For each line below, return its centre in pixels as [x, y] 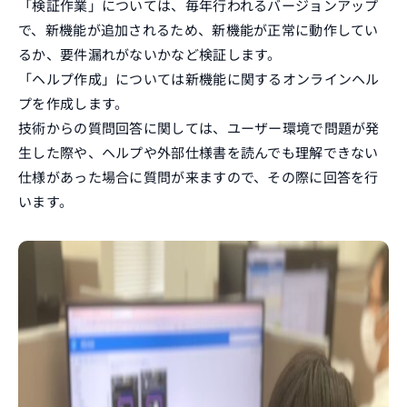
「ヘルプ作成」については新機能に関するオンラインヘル [199, 79]
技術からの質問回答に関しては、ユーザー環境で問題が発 [199, 128]
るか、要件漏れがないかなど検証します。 [150, 54]
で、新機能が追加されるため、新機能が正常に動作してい [199, 30]
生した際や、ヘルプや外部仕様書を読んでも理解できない [199, 152]
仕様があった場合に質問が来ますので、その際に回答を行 [199, 177]
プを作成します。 [74, 103]
